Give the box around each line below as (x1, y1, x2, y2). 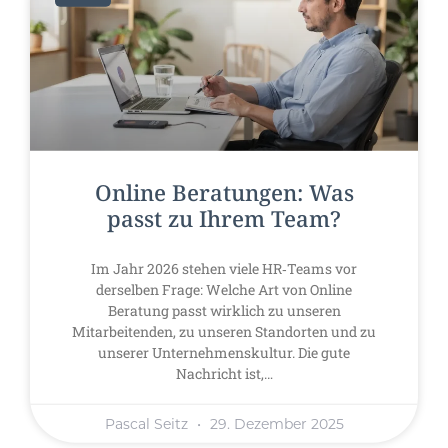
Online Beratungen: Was (94, 181, 354, 208)
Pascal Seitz (104, 415, 192, 434)
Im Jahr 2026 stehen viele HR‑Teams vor (91, 259, 357, 279)
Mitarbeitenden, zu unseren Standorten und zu (72, 322, 376, 342)
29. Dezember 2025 (205, 415, 344, 434)
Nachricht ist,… (175, 364, 273, 384)
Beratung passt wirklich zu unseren (107, 301, 341, 321)
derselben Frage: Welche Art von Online (96, 280, 352, 300)
